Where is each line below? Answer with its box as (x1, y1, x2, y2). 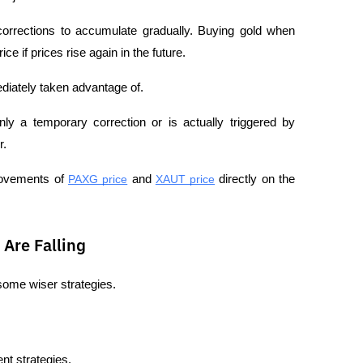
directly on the (215, 172, 296, 186)
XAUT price (155, 172, 216, 186)
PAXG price (67, 172, 128, 186)
